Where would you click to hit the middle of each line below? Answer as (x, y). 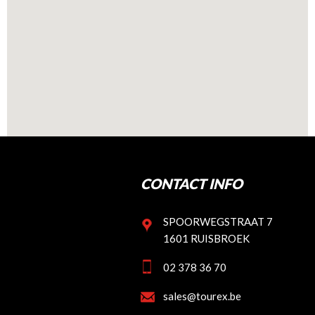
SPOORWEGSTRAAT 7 (218, 221)
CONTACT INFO (192, 184)
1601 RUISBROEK (206, 238)
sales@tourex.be (202, 296)
